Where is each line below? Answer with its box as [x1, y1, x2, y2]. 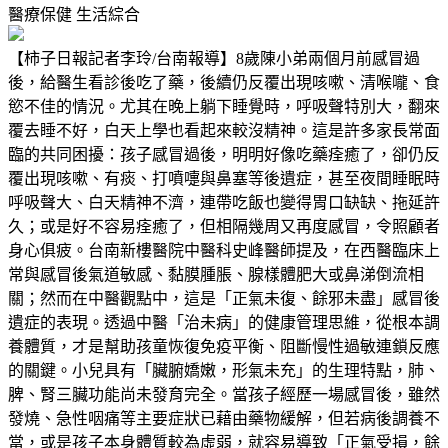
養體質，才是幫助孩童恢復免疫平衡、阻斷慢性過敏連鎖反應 [8, 337, 440, 355]
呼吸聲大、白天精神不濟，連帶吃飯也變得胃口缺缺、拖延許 [8, 193, 440, 211]
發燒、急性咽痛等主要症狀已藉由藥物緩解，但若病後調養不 [8, 409, 440, 427]
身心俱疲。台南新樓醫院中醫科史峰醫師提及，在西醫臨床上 [8, 241, 440, 259]
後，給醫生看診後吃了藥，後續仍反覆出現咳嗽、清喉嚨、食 [8, 73, 440, 91]
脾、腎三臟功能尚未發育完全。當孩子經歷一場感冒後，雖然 [8, 385, 440, 403]
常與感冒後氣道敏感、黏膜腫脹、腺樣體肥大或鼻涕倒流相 [8, 265, 424, 283]
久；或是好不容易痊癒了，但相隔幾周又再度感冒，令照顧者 [8, 217, 440, 235]
